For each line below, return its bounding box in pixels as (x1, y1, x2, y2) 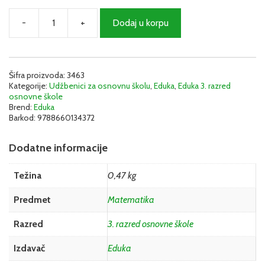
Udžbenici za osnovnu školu (49, 80, 150, 91)
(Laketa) (96, 69, 130, 81)
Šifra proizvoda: (9, 69, 67, 80)
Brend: (9, 101, 34, 112)
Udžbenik (96, 57, 135, 69)
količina (96, 117, 126, 128)
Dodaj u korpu (112, 17, 169, 28)
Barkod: (9, 112, 37, 123)
